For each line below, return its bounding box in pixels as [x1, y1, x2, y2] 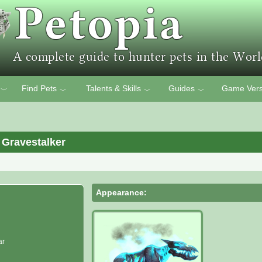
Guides [168, 84, 195, 93]
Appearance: [96, 187, 147, 197]
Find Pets [22, 84, 57, 93]
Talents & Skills [85, 84, 141, 93]
